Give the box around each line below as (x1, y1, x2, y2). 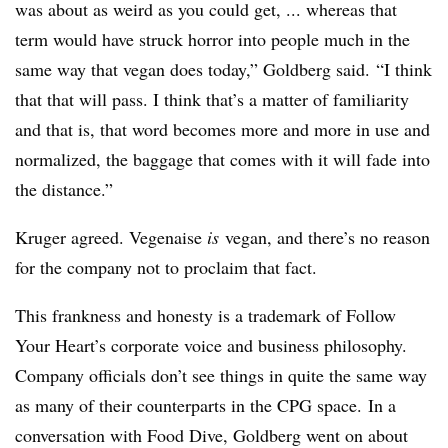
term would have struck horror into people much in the (15, 27, 410, 52)
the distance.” (15, 177, 119, 202)
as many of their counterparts (15, 393, 231, 418)
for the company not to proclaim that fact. (15, 255, 317, 280)
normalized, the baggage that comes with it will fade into (15, 147, 430, 172)
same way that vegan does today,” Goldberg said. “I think (15, 57, 432, 82)
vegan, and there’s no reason (219, 225, 430, 250)
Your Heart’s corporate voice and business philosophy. (15, 333, 407, 358)
